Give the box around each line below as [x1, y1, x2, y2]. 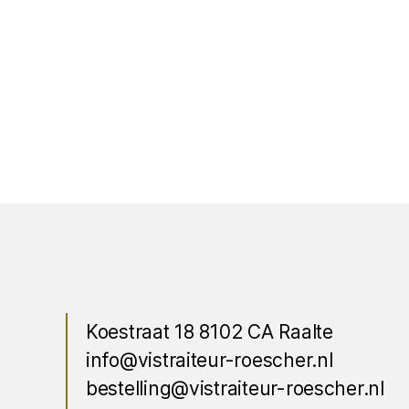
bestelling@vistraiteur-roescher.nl [86, 377, 384, 401]
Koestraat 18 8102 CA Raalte [86, 320, 333, 344]
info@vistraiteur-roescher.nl [86, 349, 333, 372]
